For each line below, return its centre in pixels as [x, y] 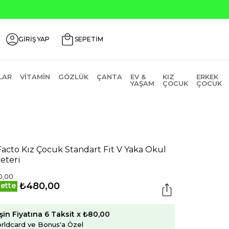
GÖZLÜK [73, 77]
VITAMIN [35, 77]
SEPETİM [89, 39]
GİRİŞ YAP [34, 39]
